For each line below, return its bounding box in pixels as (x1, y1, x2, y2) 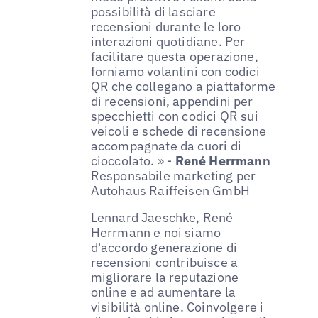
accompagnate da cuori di (90, 137, 241, 154)
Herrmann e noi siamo (90, 224, 221, 241)
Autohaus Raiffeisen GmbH (90, 182, 250, 199)
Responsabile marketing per (90, 167, 256, 184)
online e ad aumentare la (90, 283, 236, 300)
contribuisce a (152, 253, 238, 270)
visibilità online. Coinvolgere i (90, 298, 264, 315)
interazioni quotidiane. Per (90, 33, 246, 50)
